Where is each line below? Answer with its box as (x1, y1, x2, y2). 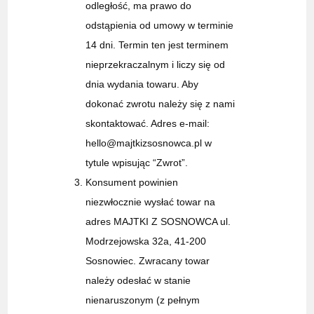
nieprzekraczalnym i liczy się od (86, 59, 226, 71)
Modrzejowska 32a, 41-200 (86, 235, 207, 247)
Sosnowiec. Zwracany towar (86, 255, 210, 267)
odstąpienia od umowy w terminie (86, 20, 234, 32)
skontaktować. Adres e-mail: (86, 118, 210, 130)
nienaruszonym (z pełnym (86, 294, 200, 306)
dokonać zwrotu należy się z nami (86, 98, 235, 110)
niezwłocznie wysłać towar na (86, 196, 216, 208)
